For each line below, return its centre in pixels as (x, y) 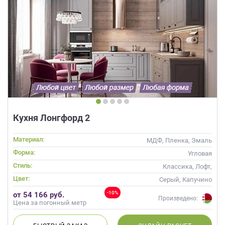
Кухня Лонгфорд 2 (51, 118)
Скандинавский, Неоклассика (165, 175)
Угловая (200, 153)
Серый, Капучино (186, 179)
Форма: (24, 152)
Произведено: (178, 199)
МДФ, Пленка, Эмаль (179, 140)
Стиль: (23, 165)
